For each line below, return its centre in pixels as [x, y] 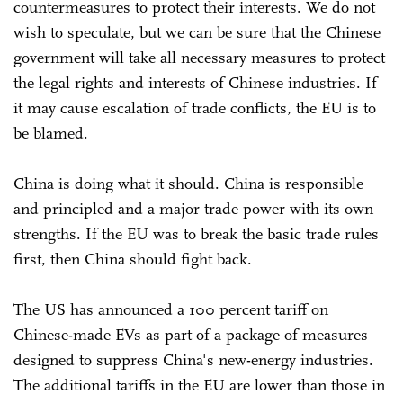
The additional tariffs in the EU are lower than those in [199, 385]
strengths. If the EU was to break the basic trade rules [196, 233]
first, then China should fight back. [133, 259]
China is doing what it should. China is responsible [188, 183]
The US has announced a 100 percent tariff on [171, 309]
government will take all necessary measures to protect [199, 57]
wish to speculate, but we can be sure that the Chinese [197, 32]
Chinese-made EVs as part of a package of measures [191, 334]
